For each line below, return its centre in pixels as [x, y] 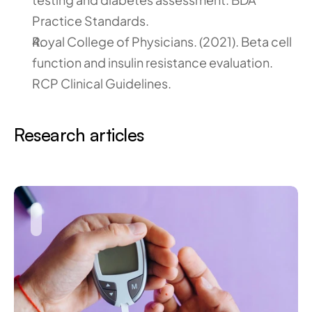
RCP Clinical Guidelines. [102, 83]
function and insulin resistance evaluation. [153, 62]
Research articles [79, 135]
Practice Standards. [91, 21]
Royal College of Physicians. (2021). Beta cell [162, 41]
